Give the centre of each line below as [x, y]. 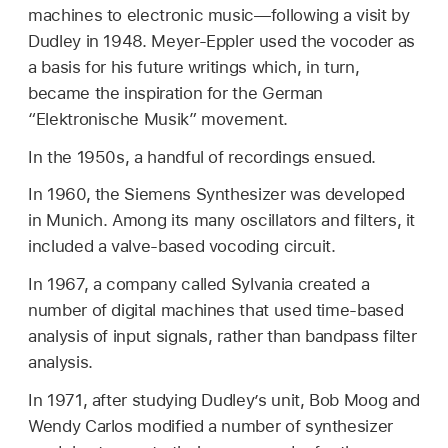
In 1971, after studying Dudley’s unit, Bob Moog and [224, 400]
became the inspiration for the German [175, 92]
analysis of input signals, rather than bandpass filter [222, 336]
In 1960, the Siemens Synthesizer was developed [216, 194]
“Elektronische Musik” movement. [158, 118]
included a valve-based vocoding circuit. [182, 246]
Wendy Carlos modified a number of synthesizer [210, 426]
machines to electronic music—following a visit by [219, 14]
